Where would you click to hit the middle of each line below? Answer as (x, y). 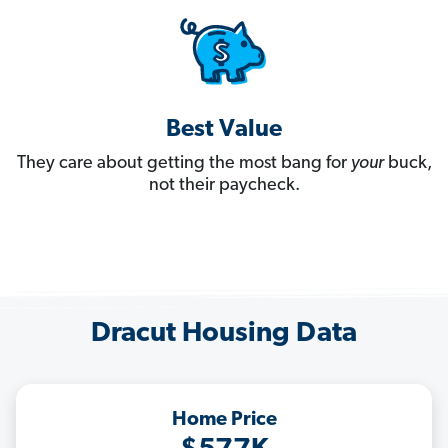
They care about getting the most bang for (183, 164)
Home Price (224, 420)
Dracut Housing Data (224, 334)
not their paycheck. (224, 186)
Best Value (224, 130)
